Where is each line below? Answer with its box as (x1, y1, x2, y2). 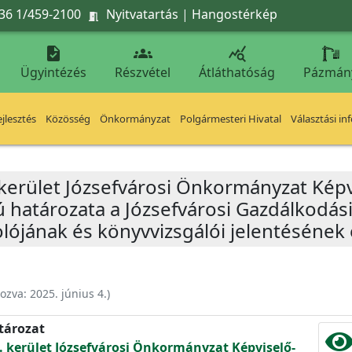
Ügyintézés (20, 64, 86, 81)
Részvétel (115, 64, 170, 81)
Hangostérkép (192, 5, 277, 23)
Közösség (46, 112, 90, 126)
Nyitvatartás (106, 5, 178, 23)
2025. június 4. (30, 286, 107, 301)
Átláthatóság (199, 64, 275, 81)
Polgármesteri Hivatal (180, 112, 281, 126)
